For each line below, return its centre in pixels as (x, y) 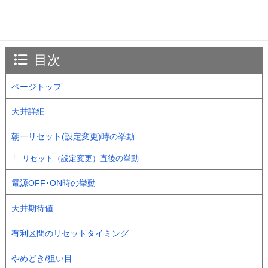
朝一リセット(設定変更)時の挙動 (73, 137)
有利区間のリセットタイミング (70, 233)
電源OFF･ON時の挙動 (53, 183)
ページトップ (36, 86)
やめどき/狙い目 (42, 258)
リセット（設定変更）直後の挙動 (80, 159)
